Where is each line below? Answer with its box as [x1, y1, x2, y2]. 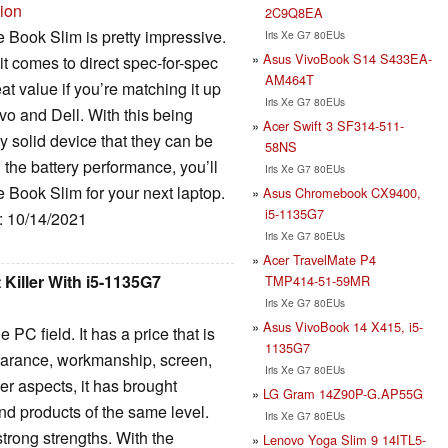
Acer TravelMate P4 [263, 249, 376, 269]
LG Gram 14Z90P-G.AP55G [263, 383, 423, 403]
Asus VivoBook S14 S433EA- [263, 48, 432, 68]
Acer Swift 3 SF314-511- [263, 115, 404, 135]
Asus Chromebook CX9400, [263, 182, 421, 202]
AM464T [264, 69, 314, 89]
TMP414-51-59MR [264, 270, 370, 290]
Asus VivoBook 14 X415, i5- [263, 316, 423, 336]
